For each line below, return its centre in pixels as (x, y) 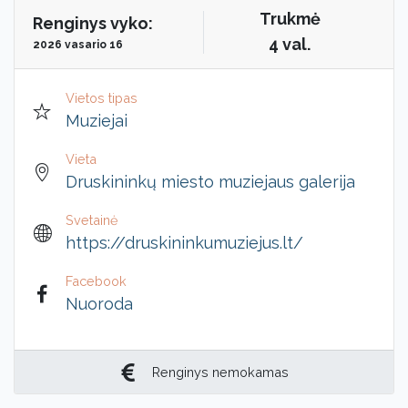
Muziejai (97, 121)
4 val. (290, 44)
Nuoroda (99, 304)
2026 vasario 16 (78, 44)
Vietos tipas (102, 98)
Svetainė (92, 220)
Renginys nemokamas (220, 372)
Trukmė (290, 19)
